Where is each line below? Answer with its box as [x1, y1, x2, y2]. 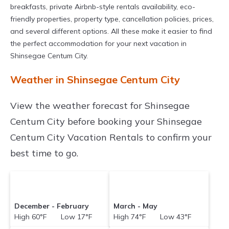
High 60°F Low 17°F [14, 212, 93, 222]
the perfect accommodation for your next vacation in [10, 39, 187, 49]
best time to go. [10, 147, 78, 159]
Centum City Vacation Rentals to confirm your [10, 131, 212, 144]
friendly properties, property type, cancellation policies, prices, [10, 14, 214, 24]
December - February [14, 201, 89, 211]
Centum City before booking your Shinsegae [10, 116, 202, 128]
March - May [113, 201, 158, 211]
